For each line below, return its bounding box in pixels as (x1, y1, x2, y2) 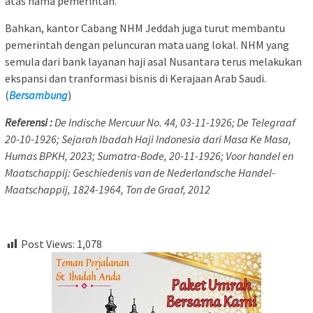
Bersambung (9, 87, 68, 102)
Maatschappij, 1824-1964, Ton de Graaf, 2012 (5, 182, 210, 196)
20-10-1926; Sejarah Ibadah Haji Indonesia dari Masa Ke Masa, (5, 131, 291, 146)
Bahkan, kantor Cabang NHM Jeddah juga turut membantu (5, 20, 285, 35)
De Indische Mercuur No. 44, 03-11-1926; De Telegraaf (52, 115, 296, 129)
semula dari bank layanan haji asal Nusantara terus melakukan (5, 54, 302, 68)
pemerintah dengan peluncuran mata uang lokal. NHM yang (5, 37, 289, 52)
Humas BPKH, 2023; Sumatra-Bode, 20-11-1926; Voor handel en (5, 148, 293, 163)
